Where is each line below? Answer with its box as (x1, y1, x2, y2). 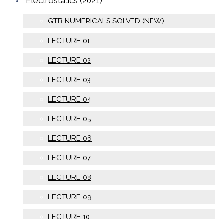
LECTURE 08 (48, 173, 91, 182)
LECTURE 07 (48, 153, 91, 162)
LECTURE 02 (48, 55, 91, 65)
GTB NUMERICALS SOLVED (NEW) (48, 16, 164, 25)
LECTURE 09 (48, 192, 92, 201)
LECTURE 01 (48, 36, 90, 45)
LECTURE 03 (48, 75, 91, 84)
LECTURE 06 (48, 133, 92, 143)
